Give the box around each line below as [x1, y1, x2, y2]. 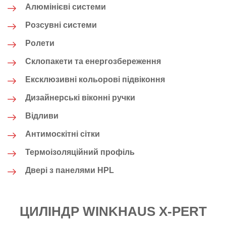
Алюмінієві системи [25, 3, 106, 11]
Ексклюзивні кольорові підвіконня [25, 75, 165, 84]
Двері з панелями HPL [25, 166, 114, 175]
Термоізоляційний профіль [25, 148, 135, 156]
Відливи [25, 111, 59, 120]
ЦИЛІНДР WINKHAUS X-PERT [19, 204, 207, 219]
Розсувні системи [25, 21, 97, 29]
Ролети [25, 39, 54, 47]
